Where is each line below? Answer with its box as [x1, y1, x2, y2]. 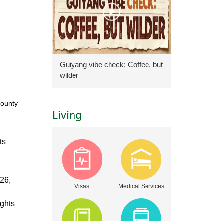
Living [52, 110, 82, 121]
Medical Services [118, 183, 164, 190]
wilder [60, 71, 78, 79]
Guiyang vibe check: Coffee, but [60, 60, 163, 69]
